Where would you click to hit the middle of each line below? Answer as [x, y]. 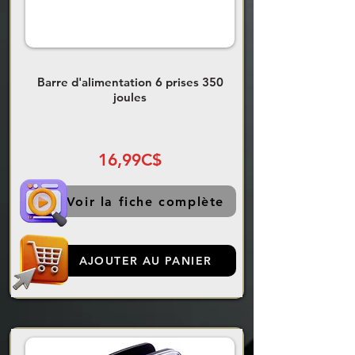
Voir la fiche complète [145, 201]
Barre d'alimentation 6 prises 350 [130, 82]
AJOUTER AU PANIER [145, 261]
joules [130, 97]
